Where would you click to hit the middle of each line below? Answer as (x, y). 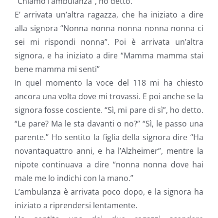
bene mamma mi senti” (57, 69)
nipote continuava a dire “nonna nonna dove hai (109, 164)
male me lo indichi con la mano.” (74, 178)
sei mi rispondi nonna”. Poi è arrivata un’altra (109, 42)
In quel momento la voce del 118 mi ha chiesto (109, 83)
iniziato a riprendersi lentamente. (76, 205)
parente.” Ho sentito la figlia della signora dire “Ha (109, 137)
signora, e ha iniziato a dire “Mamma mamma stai (109, 55)
